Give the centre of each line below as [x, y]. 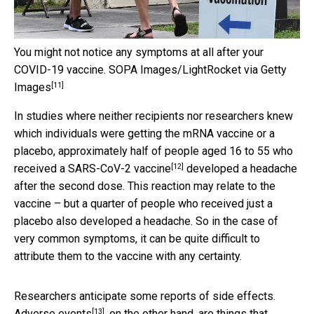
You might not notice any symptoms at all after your [139, 53]
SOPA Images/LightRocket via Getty [198, 70]
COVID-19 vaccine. [60, 70]
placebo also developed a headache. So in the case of [146, 221]
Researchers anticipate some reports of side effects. [145, 296]
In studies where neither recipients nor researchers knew [153, 116]
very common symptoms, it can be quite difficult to [137, 239]
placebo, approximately [72, 151]
